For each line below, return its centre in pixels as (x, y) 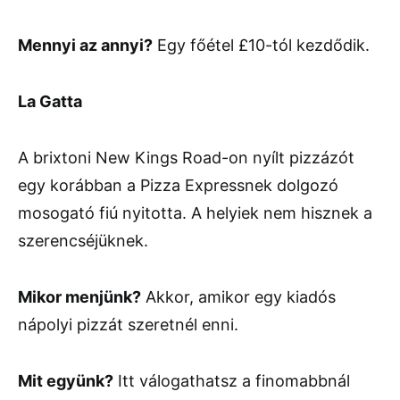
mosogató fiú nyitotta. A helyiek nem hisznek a (195, 213)
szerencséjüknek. (83, 241)
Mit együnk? (66, 381)
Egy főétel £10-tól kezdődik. (261, 46)
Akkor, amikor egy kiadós (238, 297)
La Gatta (50, 102)
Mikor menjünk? (79, 297)
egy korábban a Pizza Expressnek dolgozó (178, 186)
